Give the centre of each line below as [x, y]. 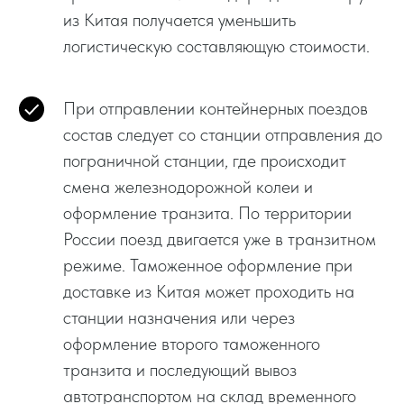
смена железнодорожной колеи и [188, 186]
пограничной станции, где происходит [205, 160]
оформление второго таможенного [192, 343]
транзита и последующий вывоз [180, 369]
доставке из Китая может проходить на [209, 291]
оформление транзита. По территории [207, 212]
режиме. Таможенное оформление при [208, 265]
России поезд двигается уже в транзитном [220, 239]
